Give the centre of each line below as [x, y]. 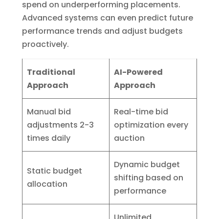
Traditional [51, 72]
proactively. [45, 44]
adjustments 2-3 [61, 125]
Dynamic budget [147, 165]
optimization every [151, 125]
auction [130, 138]
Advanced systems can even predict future [107, 18]
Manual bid [49, 112]
